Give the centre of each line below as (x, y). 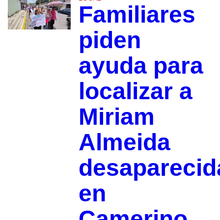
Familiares (137, 15)
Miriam (116, 117)
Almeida (124, 142)
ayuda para (141, 66)
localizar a (135, 91)
